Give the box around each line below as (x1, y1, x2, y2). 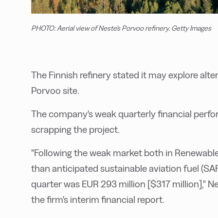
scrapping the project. (31, 124, 120, 135)
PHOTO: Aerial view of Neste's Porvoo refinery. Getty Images (31, 24, 211, 33)
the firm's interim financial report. (31, 194, 164, 205)
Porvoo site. (31, 85, 79, 96)
